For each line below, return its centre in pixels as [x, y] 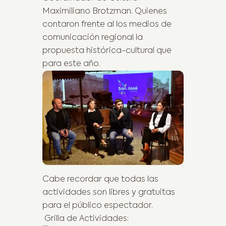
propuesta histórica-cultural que [107, 51]
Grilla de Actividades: [86, 219]
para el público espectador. [98, 206]
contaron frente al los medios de [107, 25]
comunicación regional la [93, 38]
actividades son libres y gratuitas [109, 192]
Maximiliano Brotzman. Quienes [105, 12]
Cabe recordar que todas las [100, 179]
